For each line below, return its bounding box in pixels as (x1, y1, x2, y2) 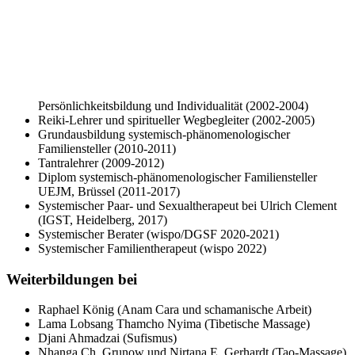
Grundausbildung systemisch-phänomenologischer (38, 127, 290, 141)
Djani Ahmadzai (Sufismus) (38, 331, 177, 345)
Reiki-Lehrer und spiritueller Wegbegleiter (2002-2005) (38, 113, 315, 127)
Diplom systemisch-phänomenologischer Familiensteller (38, 170, 317, 184)
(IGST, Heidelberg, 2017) (38, 212, 167, 227)
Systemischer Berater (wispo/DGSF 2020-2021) (38, 227, 279, 241)
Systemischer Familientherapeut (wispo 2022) (38, 241, 266, 255)
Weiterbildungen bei (6, 270, 137, 288)
